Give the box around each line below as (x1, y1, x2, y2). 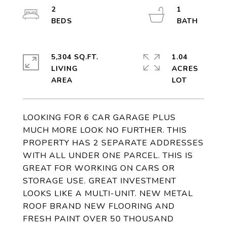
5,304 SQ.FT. (51, 52, 98, 62)
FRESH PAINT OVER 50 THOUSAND (23, 213, 174, 224)
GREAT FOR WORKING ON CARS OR (23, 163, 175, 174)
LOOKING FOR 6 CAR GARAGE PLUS (23, 112, 176, 123)
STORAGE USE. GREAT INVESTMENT (23, 175, 176, 186)
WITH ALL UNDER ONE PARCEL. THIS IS (23, 150, 193, 161)
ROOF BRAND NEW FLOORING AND (23, 201, 175, 212)
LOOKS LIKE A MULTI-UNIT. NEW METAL (23, 188, 193, 199)
